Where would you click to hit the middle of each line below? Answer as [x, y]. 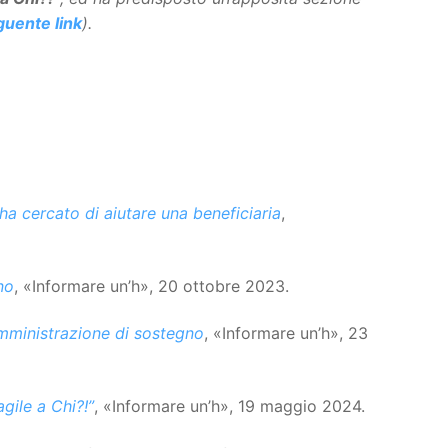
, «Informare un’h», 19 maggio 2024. [229, 406]
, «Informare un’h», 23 [286, 333]
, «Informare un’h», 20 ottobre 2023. [151, 285]
